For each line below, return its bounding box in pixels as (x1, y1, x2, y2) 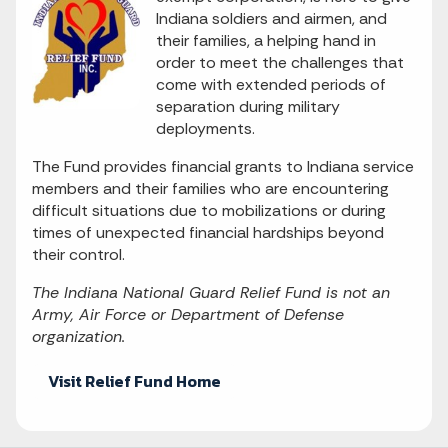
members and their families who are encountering (32, 178, 389, 199)
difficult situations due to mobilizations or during (32, 200, 386, 221)
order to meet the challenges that (156, 52, 404, 73)
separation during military (156, 96, 340, 117)
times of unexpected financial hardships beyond (32, 222, 384, 243)
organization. (32, 326, 125, 347)
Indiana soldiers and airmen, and (156, 8, 387, 29)
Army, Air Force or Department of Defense (32, 304, 344, 325)
